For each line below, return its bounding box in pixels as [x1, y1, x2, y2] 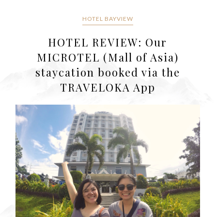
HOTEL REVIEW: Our [48, 35, 168, 50]
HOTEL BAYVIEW [82, 15, 133, 23]
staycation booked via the [35, 65, 180, 80]
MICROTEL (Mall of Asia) [36, 50, 179, 65]
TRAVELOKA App [60, 80, 155, 95]
